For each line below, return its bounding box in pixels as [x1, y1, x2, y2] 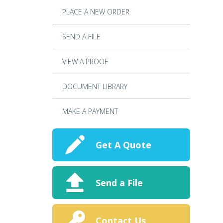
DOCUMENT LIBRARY [62, 82, 127, 92]
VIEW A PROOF [62, 57, 108, 67]
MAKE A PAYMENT [62, 107, 118, 116]
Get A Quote [95, 138, 151, 151]
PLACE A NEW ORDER [62, 7, 129, 17]
